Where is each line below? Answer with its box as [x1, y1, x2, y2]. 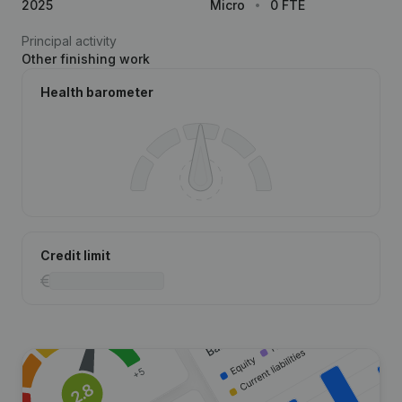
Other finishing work [22, 51, 150, 66]
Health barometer [40, 84, 153, 100]
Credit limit [40, 248, 110, 263]
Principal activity [22, 33, 117, 48]
